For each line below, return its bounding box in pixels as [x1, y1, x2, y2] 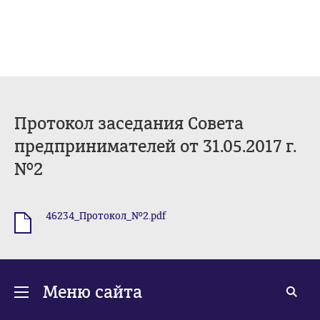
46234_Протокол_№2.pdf [46, 210, 166, 222]
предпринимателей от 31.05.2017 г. [14, 136, 296, 157]
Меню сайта [43, 281, 142, 303]
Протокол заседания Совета [14, 113, 244, 134]
